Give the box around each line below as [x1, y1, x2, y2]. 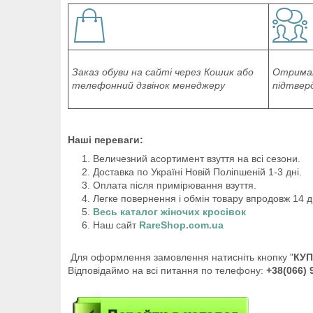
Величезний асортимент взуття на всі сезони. [93, 152, 300, 164]
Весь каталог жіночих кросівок [93, 205, 246, 217]
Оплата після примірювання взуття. [93, 179, 256, 191]
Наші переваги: [68, 133, 143, 145]
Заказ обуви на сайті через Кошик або [72, 66, 254, 78]
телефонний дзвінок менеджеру [72, 79, 225, 91]
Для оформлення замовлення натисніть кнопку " [68, 251, 293, 263]
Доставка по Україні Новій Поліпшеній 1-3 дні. [93, 166, 302, 177]
